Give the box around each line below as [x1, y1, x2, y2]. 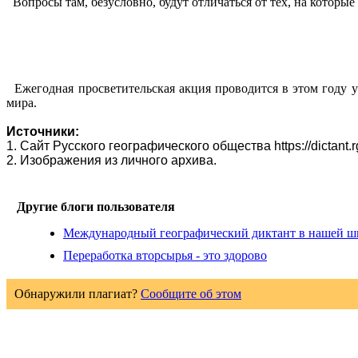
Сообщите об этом [141, 287, 241, 301]
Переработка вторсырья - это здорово [63, 249, 267, 263]
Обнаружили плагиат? [14, 287, 141, 301]
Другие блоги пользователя [17, 200, 175, 214]
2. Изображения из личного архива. [6, 153, 217, 168]
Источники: [6, 125, 79, 139]
